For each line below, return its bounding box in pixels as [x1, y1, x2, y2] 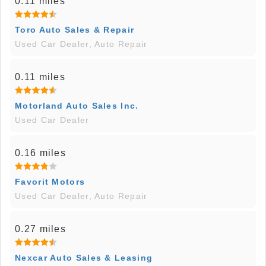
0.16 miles [15, 147, 66, 158]
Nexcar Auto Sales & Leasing [15, 252, 153, 262]
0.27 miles [15, 223, 66, 234]
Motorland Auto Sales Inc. [15, 100, 139, 110]
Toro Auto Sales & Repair [15, 24, 135, 34]
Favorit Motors [15, 176, 85, 186]
